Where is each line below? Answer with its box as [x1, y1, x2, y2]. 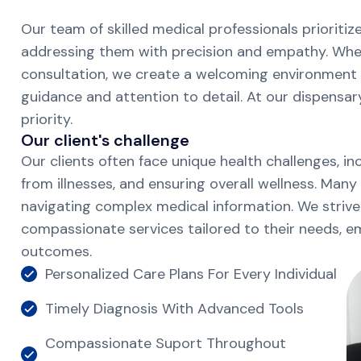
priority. [21, 109, 73, 129]
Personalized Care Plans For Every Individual [45, 263, 337, 284]
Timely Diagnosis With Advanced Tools [45, 298, 304, 318]
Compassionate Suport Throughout [45, 333, 286, 353]
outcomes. [21, 241, 92, 261]
